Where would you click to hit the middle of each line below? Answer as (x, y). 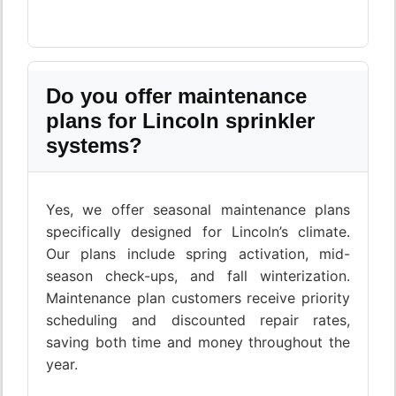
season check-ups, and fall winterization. (198, 276)
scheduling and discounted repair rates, (198, 320)
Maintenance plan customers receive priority (198, 298)
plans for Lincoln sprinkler (180, 121)
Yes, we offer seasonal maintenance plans (198, 210)
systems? (94, 146)
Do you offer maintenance (176, 96)
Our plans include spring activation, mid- (198, 254)
